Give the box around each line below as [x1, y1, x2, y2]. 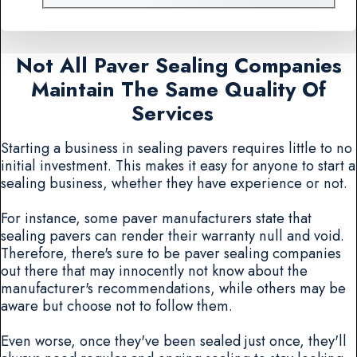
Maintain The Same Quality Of [31, 73, 326, 104]
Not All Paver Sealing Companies [15, 49, 342, 80]
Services [131, 97, 226, 128]
